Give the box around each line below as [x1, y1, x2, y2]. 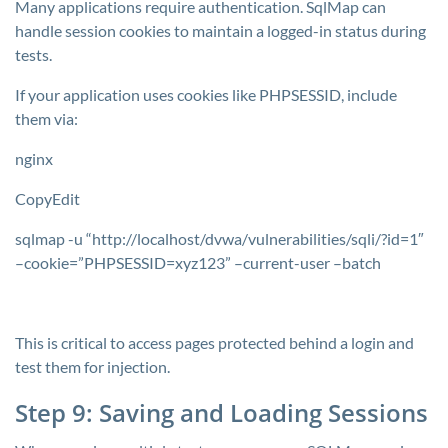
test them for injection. [15, 357, 170, 376]
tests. [15, 45, 52, 64]
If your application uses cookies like [15, 85, 259, 104]
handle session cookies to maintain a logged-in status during [15, 21, 426, 40]
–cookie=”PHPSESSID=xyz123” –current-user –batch [15, 253, 381, 272]
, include [341, 85, 397, 104]
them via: [15, 109, 78, 128]
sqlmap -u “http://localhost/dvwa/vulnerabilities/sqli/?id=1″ [15, 229, 424, 248]
